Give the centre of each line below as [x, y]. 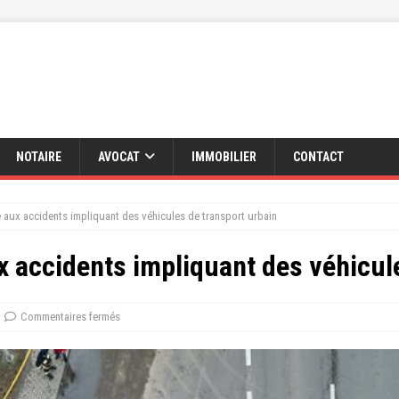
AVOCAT [119, 157]
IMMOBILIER [224, 157]
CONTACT [318, 157]
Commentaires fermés [70, 317]
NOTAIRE [39, 157]
